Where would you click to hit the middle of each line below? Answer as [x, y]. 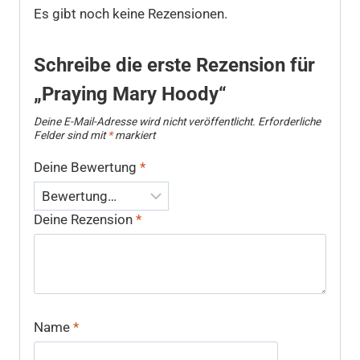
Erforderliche [289, 122]
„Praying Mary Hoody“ [130, 94]
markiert [134, 135]
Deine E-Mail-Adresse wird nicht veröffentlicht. [145, 122]
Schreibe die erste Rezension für [174, 65]
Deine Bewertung [87, 168]
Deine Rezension [85, 219]
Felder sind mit [71, 135]
